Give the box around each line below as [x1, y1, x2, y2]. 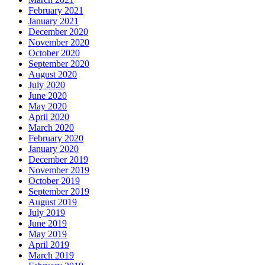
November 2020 [28, 37, 89, 47]
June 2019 [28, 218, 67, 228]
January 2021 [28, 15, 79, 26]
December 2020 [28, 26, 88, 37]
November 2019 [28, 164, 89, 175]
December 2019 [28, 154, 88, 164]
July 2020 [28, 79, 65, 90]
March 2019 [28, 250, 74, 260]
